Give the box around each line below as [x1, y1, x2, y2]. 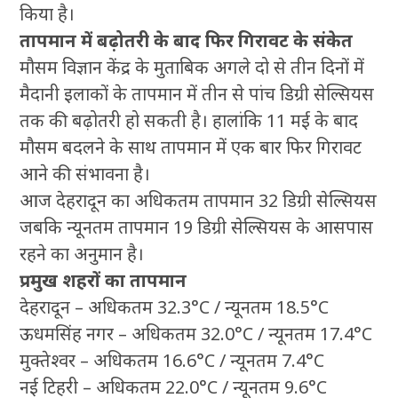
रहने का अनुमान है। [20, 241, 145, 266]
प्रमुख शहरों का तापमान [20, 267, 187, 292]
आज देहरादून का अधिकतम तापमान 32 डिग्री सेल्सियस [20, 187, 378, 212]
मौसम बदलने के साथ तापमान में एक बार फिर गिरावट [20, 134, 362, 159]
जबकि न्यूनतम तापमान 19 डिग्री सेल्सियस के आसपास [20, 214, 374, 239]
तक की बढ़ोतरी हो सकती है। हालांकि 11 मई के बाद [20, 107, 359, 132]
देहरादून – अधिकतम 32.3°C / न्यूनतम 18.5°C [20, 294, 330, 319]
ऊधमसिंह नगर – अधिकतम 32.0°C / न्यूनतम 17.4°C [20, 321, 373, 346]
